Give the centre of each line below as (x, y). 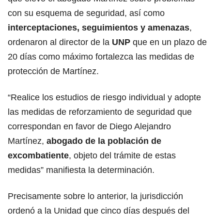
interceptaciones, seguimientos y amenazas (99, 27)
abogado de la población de (104, 141)
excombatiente (38, 155)
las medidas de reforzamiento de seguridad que (100, 112)
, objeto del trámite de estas (122, 155)
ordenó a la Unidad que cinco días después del (99, 210)
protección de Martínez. (53, 71)
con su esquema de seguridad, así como (86, 13)
